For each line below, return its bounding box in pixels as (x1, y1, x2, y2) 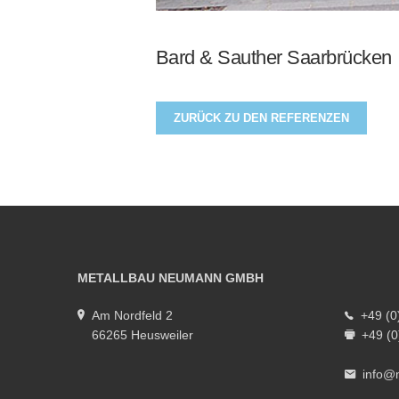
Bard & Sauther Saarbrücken (155, 46, 392, 69)
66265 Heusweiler (92, 328, 193, 342)
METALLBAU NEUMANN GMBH (77, 271, 264, 285)
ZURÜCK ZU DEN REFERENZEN (173, 111, 349, 125)
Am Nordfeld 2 (92, 308, 173, 322)
